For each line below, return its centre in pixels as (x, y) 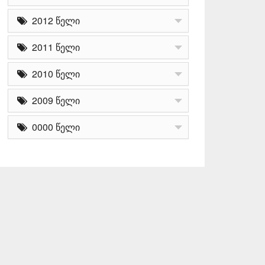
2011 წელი (54, 47)
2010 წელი (54, 74)
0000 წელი (54, 127)
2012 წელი (54, 21)
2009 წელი (54, 101)
